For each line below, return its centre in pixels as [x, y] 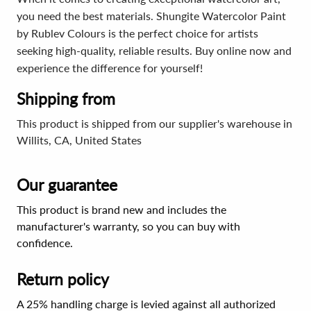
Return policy [63, 279]
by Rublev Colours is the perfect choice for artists [137, 33]
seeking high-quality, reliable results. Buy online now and [154, 50]
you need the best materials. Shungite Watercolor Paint [151, 16]
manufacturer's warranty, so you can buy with [128, 226]
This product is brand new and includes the [121, 209]
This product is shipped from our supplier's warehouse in [154, 123]
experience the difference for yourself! [110, 68]
